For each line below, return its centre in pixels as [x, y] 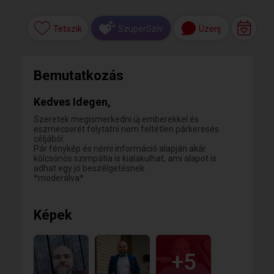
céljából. [49, 139]
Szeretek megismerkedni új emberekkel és [116, 119]
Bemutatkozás [79, 76]
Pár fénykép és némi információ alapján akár [120, 149]
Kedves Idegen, [72, 102]
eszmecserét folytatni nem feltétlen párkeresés [126, 129]
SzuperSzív [140, 28]
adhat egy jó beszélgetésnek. [90, 168]
